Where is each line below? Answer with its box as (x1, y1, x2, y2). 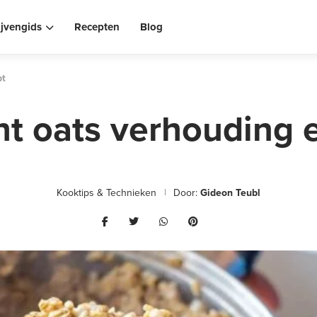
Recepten (74, 19, 120, 35)
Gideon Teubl (200, 185, 260, 200)
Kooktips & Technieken (57, 185, 156, 200)
